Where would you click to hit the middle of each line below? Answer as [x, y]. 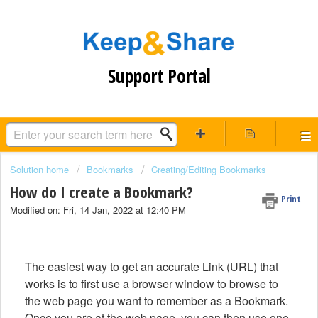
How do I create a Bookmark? [102, 192]
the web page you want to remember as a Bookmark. [157, 300]
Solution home [41, 169]
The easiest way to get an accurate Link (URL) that [152, 266]
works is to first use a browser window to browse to [152, 283]
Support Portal [159, 76]
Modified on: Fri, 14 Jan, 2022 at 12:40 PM [98, 210]
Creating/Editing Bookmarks [209, 169]
